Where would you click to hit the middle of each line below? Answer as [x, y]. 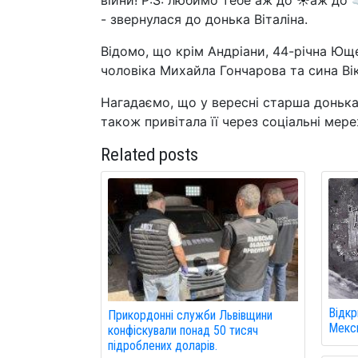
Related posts [149, 154]
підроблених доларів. [163, 346]
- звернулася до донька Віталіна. [204, 19]
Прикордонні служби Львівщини [190, 316]
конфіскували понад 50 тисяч [183, 331]
